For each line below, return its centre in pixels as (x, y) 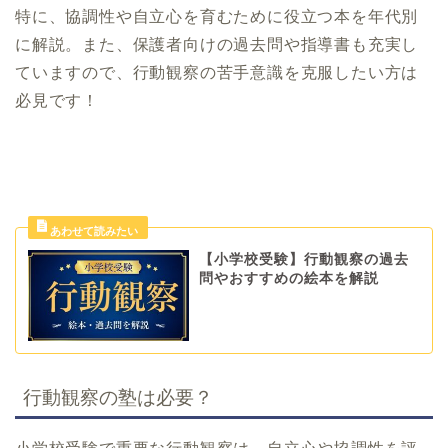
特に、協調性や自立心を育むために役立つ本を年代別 (217, 16)
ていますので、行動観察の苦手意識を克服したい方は (217, 72)
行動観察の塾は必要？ (118, 397)
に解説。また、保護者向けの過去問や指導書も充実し (217, 44)
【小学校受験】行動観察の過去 (303, 259)
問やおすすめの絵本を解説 (288, 278)
